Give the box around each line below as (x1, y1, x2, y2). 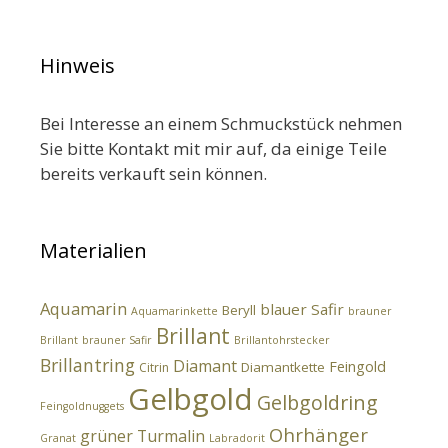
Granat (40, 431, 76, 446)
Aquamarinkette (131, 304, 218, 319)
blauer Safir (260, 299, 344, 320)
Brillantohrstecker (234, 333, 330, 348)
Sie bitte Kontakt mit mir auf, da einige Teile (40, 137, 387, 161)
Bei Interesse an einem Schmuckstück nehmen (40, 112, 402, 136)
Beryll (222, 301, 256, 320)
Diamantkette (241, 358, 325, 377)
